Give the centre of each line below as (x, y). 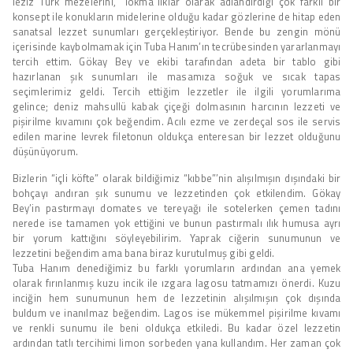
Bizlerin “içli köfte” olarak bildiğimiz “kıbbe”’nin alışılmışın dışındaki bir (176, 178)
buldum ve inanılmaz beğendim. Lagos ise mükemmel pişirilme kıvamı (176, 312)
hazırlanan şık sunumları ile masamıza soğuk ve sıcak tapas (176, 76)
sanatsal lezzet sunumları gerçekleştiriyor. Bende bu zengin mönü (176, 31)
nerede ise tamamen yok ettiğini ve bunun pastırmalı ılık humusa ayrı (176, 223)
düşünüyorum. (45, 151)
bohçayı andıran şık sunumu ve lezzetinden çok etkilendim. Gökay (176, 193)
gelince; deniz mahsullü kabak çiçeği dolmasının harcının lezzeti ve (176, 106)
